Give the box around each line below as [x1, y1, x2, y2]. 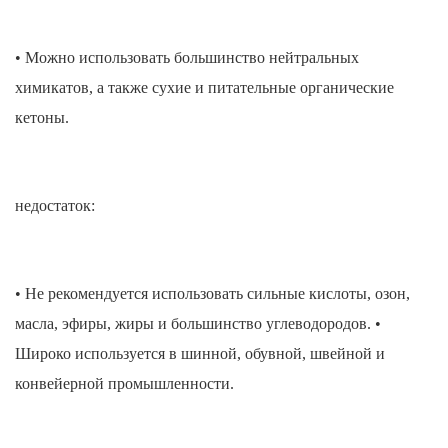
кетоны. [15, 109, 69, 127]
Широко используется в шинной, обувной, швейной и [15, 345, 385, 363]
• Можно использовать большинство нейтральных [15, 49, 359, 67]
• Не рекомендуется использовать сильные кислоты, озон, [15, 285, 410, 303]
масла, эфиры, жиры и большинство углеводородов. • [15, 315, 381, 333]
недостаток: [15, 197, 95, 215]
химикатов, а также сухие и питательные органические [15, 79, 394, 97]
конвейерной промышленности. [15, 375, 234, 393]
